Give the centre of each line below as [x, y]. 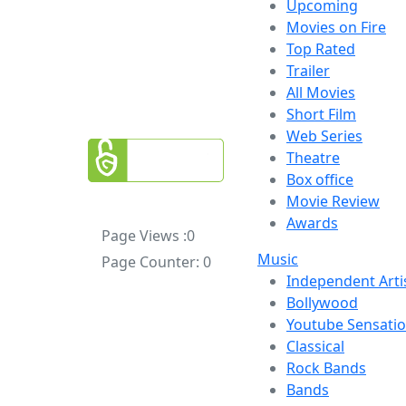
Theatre [313, 158]
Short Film [321, 114]
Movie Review [333, 201]
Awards [312, 223]
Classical [315, 346]
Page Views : [144, 235]
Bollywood [322, 303]
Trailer [308, 71]
